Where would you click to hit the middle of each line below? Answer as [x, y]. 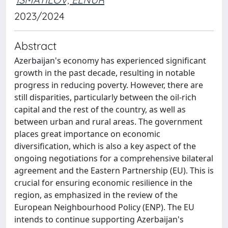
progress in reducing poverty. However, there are [109, 85]
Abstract [35, 46]
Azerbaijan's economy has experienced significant [110, 61]
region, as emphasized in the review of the [96, 195]
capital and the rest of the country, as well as [100, 109]
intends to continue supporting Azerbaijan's [99, 219]
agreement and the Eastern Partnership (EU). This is [114, 170]
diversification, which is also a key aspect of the [105, 146]
